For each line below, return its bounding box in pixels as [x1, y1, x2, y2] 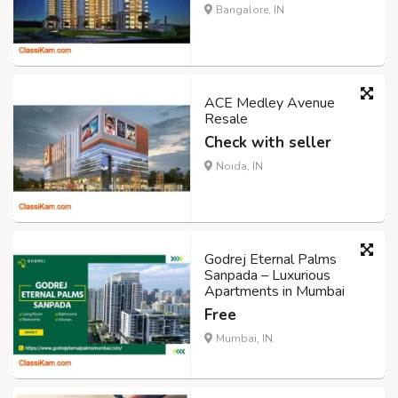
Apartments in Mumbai [204, 282, 345, 302]
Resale [204, 109, 248, 130]
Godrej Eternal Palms [204, 250, 337, 270]
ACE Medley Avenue [204, 93, 335, 114]
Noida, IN [213, 159, 263, 174]
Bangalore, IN [213, 3, 284, 18]
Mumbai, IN [213, 331, 273, 346]
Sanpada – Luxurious [204, 266, 330, 286]
